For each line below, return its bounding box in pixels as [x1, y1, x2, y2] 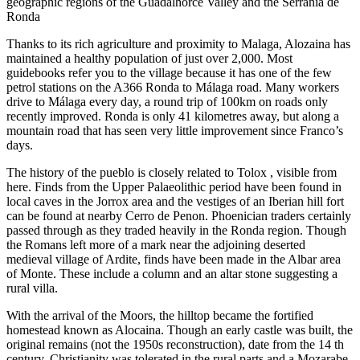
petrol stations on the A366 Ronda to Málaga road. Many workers [6, 80, 339, 95]
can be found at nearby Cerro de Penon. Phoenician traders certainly [6, 209, 351, 223]
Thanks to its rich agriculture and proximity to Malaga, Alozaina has [6, 37, 350, 51]
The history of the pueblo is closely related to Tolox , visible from [6, 166, 337, 180]
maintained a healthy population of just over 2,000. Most [6, 51, 292, 66]
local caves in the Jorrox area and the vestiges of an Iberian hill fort [6, 194, 344, 209]
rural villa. [6, 281, 58, 296]
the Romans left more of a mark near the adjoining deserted [6, 238, 305, 252]
